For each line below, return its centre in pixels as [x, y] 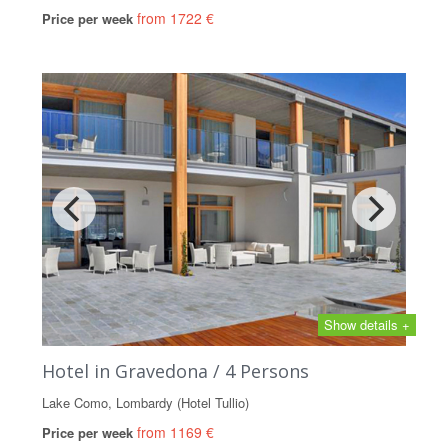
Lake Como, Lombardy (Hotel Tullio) [145, 402]
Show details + [367, 324]
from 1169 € [175, 431]
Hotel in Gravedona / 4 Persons [175, 370]
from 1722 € [175, 17]
